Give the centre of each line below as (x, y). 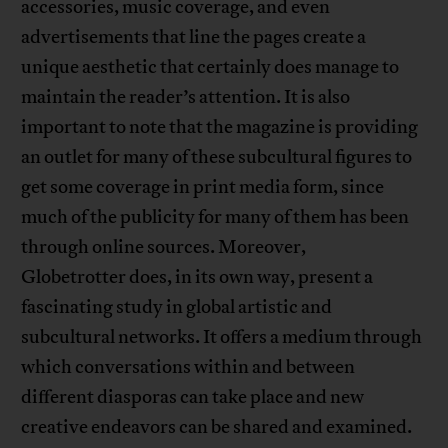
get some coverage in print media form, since (203, 187)
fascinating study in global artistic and (177, 307)
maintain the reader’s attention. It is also (186, 97)
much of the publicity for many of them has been (215, 217)
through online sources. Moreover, (164, 247)
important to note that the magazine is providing (220, 127)
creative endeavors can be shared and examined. (217, 427)
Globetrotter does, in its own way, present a (197, 277)
